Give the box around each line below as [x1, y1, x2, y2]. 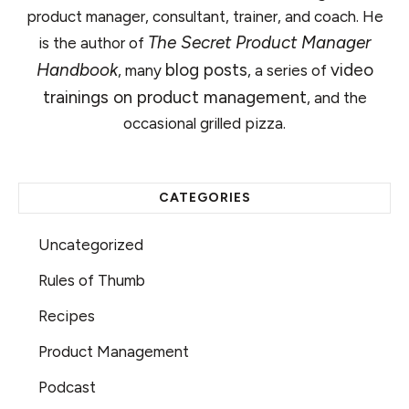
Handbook [36, 58, 118, 80]
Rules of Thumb [38, 270, 145, 289]
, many [117, 60, 165, 79]
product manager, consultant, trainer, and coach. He [26, 6, 383, 26]
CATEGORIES [158, 189, 251, 205]
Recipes [38, 306, 95, 325]
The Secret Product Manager [148, 31, 371, 53]
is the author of [38, 33, 148, 52]
